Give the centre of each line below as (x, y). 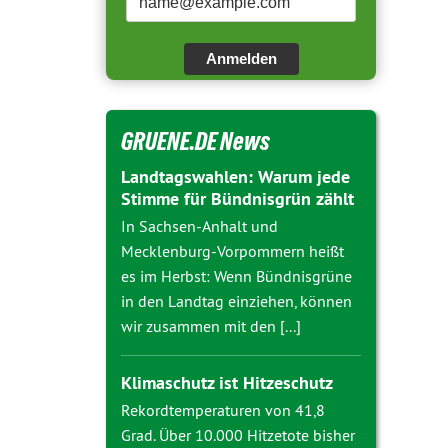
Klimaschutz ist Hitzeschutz (227, 382)
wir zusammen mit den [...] (211, 326)
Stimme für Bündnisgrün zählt (237, 198)
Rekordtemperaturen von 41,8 (223, 410)
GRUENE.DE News (195, 141)
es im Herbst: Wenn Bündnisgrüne (236, 276)
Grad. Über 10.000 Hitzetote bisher (238, 435)
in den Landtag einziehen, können (236, 301)
